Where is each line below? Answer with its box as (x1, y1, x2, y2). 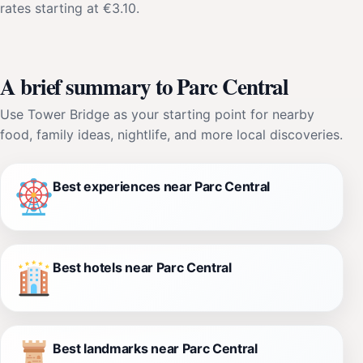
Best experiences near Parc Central (53, 178, 271, 195)
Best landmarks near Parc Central (53, 340, 258, 357)
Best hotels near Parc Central (53, 259, 232, 276)
